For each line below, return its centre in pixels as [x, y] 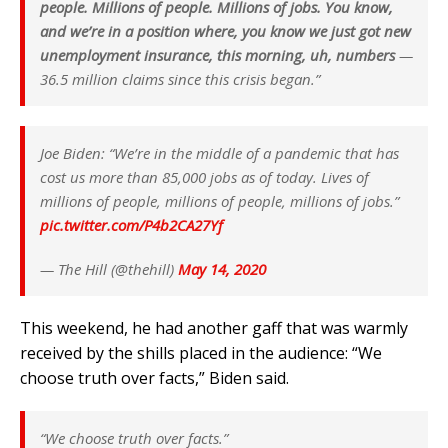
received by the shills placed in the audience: [186, 353]
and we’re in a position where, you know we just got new [225, 31]
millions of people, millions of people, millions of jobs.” [219, 201]
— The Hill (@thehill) [109, 269]
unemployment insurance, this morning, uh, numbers [217, 55]
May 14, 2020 [222, 269]
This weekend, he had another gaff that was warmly [214, 328]
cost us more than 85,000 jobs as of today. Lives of [204, 177]
